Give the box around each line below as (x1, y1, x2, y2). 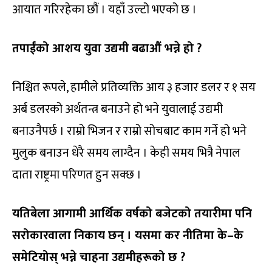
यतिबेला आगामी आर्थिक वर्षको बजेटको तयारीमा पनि (12, 203, 252, 225)
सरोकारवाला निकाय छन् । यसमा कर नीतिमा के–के (12, 225, 243, 246)
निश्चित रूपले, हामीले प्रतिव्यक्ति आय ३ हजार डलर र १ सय (12, 77, 256, 98)
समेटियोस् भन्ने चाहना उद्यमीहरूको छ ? (12, 247, 185, 268)
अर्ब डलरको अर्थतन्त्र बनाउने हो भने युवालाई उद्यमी (12, 99, 223, 120)
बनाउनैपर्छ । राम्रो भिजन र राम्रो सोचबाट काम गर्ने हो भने (12, 121, 246, 142)
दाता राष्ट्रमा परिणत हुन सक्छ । (12, 165, 141, 186)
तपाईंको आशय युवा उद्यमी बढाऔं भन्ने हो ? (12, 38, 202, 59)
